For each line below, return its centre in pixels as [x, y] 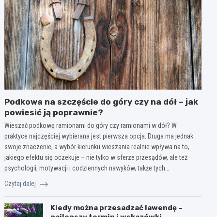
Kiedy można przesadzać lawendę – [117, 208]
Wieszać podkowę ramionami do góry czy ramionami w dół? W [91, 125]
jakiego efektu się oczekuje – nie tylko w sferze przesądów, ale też [96, 157]
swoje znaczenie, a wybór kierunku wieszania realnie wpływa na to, [97, 147]
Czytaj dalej [21, 183]
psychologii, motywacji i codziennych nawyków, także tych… [87, 168]
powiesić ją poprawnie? [54, 112]
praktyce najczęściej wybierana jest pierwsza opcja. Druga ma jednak [99, 136]
